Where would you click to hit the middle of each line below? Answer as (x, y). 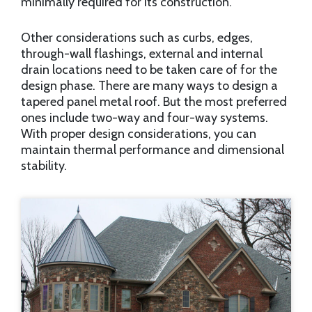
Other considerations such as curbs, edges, (137, 38)
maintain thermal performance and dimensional (153, 150)
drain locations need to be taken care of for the (149, 70)
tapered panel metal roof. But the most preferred (154, 102)
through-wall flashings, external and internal (142, 54)
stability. (44, 166)
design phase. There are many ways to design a (149, 86)
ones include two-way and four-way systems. (145, 118)
